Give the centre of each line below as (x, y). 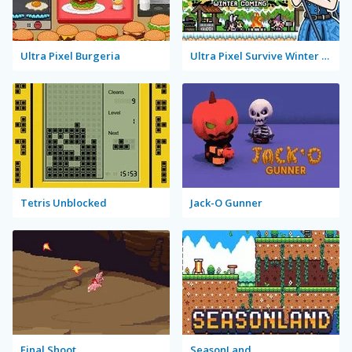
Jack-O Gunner (226, 203)
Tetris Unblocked (64, 203)
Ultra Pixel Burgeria (70, 56)
